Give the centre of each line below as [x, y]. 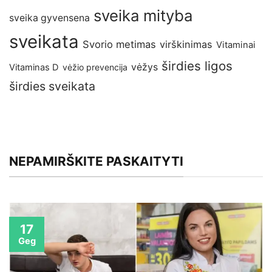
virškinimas [186, 45]
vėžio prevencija [95, 67]
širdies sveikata [52, 87]
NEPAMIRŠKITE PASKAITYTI [96, 161]
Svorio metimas [119, 45]
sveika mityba [143, 16]
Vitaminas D [34, 68]
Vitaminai [236, 45]
